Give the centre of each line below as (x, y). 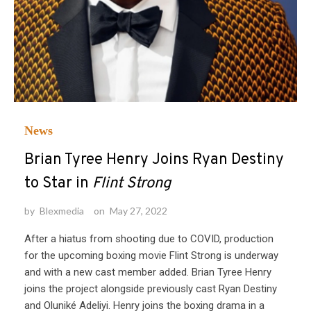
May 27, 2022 (138, 211)
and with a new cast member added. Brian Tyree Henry (148, 272)
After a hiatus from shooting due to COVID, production (149, 239)
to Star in (58, 184)
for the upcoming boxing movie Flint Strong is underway (151, 256)
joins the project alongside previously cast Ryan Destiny (151, 289)
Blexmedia (62, 211)
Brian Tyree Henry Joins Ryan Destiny (154, 160)
